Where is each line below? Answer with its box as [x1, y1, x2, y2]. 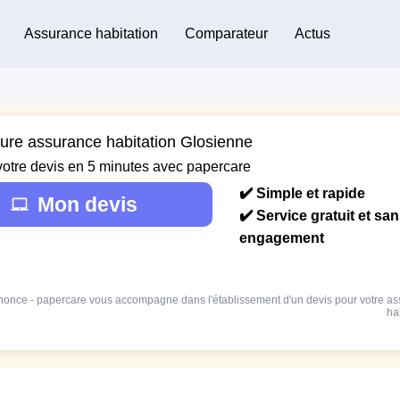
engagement [239, 229, 324, 246]
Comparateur [184, 25, 268, 41]
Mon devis [37, 192, 137, 216]
